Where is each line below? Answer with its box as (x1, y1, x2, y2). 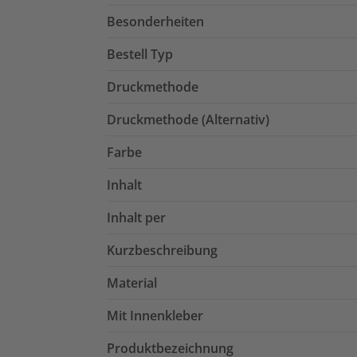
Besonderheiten (107, 12, 204, 30)
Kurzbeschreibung (107, 241, 218, 259)
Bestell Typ (107, 45, 173, 63)
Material (107, 273, 157, 292)
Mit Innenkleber (107, 306, 203, 324)
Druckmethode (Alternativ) (107, 110, 269, 128)
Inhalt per (107, 208, 166, 226)
